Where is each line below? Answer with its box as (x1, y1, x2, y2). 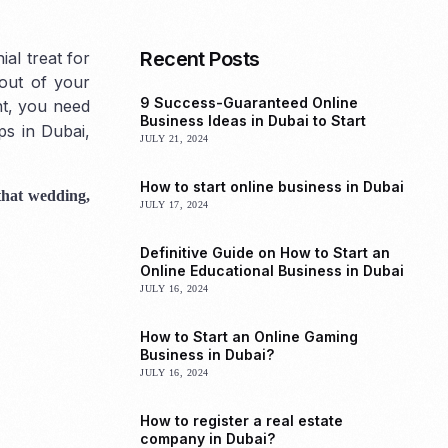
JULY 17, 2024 (140, 198, 209, 210)
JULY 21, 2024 (140, 132, 209, 144)
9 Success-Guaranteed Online (140, 93, 359, 111)
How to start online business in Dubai (140, 177, 405, 195)
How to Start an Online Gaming (140, 327, 359, 345)
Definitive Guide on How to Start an (140, 243, 391, 261)
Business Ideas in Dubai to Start (140, 111, 367, 129)
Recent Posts (140, 46, 260, 71)
